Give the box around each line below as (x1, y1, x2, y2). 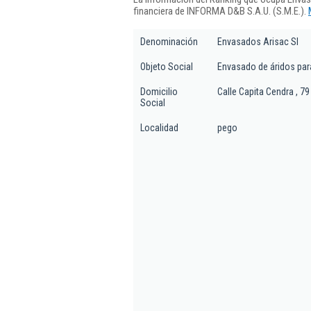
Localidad (140, 122, 178, 133)
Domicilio (140, 86, 178, 97)
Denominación (140, 36, 198, 47)
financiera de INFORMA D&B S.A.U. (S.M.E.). (133, 4, 308, 17)
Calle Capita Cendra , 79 (217, 86, 310, 97)
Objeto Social (140, 61, 193, 72)
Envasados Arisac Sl (217, 36, 299, 47)
